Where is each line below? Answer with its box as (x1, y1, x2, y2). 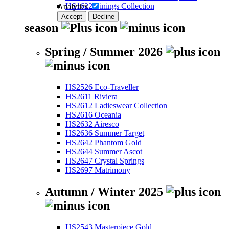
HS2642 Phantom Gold (65, 138, 142, 147)
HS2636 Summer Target (65, 128, 144, 138)
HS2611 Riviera (65, 91, 118, 101)
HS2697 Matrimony (65, 165, 130, 174)
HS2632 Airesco (65, 119, 119, 128)
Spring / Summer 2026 (45, 44, 166, 58)
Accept (61, 12, 82, 20)
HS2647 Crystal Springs (65, 156, 144, 165)
